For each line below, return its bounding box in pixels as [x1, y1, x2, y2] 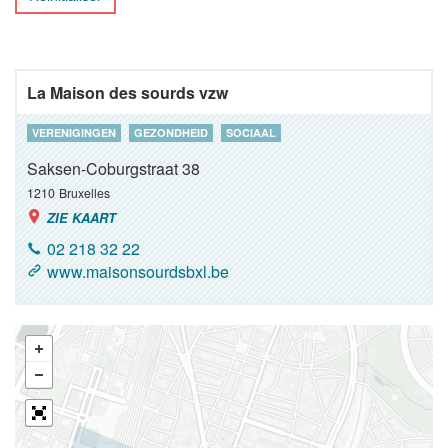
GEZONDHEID [134, 125, 208, 140]
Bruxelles [59, 184, 110, 201]
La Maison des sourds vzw [27, 81, 228, 104]
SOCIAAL [226, 125, 276, 140]
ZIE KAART [47, 208, 116, 227]
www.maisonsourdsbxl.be [47, 260, 229, 283]
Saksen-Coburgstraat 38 [27, 157, 200, 180]
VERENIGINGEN [32, 125, 116, 140]
